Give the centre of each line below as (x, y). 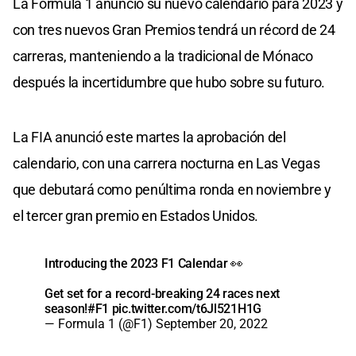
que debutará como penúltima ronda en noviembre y (172, 189)
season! (66, 308)
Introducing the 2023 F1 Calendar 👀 (144, 263)
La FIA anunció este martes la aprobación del (149, 137)
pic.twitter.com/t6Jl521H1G (186, 308)
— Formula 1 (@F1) (100, 323)
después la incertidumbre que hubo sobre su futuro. (169, 82)
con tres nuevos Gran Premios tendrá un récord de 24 (174, 29)
